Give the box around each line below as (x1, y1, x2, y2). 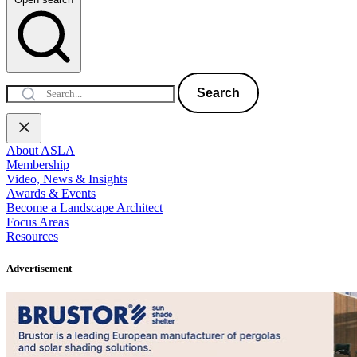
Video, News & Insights (6, 172, 127, 186)
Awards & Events (6, 186, 96, 201)
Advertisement (6, 261, 72, 274)
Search (197, 86, 240, 100)
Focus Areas (6, 215, 69, 229)
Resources (6, 229, 58, 244)
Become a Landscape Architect (6, 201, 163, 215)
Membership (6, 158, 69, 172)
